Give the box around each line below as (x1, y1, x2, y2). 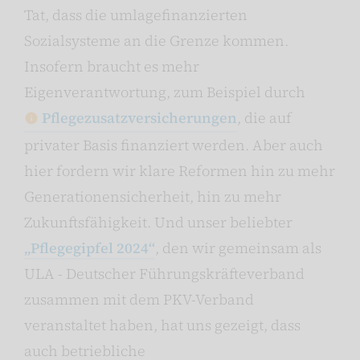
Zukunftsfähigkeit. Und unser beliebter (24, 212, 292, 233)
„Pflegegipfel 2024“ (24, 238, 155, 259)
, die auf (237, 108, 292, 129)
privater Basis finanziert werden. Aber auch (24, 135, 323, 156)
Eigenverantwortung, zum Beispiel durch (24, 82, 305, 103)
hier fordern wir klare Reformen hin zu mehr (24, 161, 335, 182)
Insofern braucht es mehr (24, 56, 199, 77)
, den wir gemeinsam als (155, 238, 321, 259)
